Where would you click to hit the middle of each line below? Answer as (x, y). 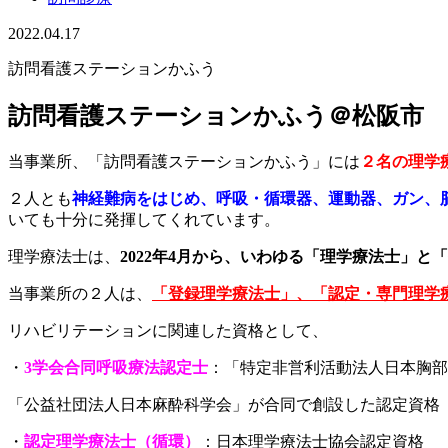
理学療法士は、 (64, 256)
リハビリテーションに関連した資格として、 (168, 330)
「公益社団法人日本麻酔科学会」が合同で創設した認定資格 (224, 404)
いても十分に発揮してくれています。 (144, 219)
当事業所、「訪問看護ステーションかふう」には (184, 161)
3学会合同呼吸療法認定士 (116, 367)
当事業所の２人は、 (80, 293)
